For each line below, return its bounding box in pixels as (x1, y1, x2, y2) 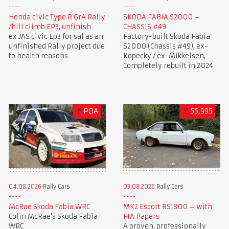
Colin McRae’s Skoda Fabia (8, 212, 98, 221)
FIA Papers (123, 212, 159, 221)
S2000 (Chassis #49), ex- (123, 41, 208, 51)
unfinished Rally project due (8, 41, 105, 51)
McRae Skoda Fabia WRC (8, 202, 90, 212)
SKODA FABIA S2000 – (123, 12, 200, 21)
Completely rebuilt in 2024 (123, 61, 213, 70)
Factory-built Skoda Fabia (123, 32, 210, 41)
